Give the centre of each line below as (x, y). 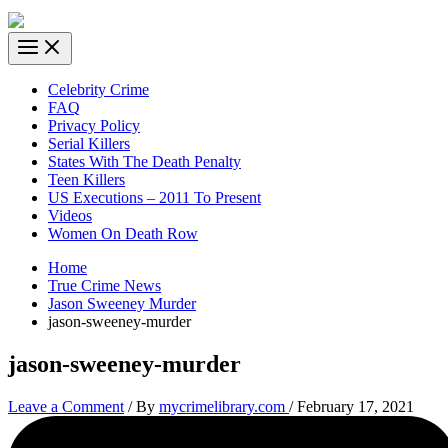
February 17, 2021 (355, 406)
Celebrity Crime (98, 90)
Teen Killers (86, 180)
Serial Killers (89, 144)
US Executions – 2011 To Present (154, 198)
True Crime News (104, 286)
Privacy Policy (94, 126)
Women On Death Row (123, 234)
